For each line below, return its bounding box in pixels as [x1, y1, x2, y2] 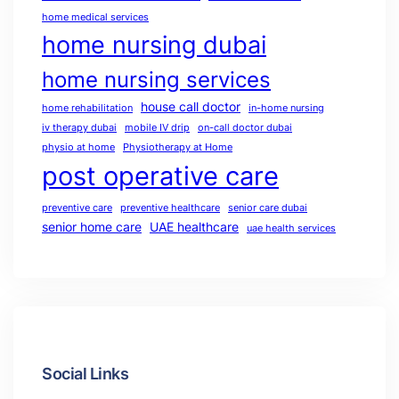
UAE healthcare [150, 219, 239, 235]
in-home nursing [248, 102, 324, 115]
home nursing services [42, 67, 271, 94]
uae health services [247, 223, 336, 235]
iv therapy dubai [42, 122, 117, 134]
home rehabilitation [42, 102, 133, 115]
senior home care [42, 219, 142, 235]
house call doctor [141, 99, 240, 115]
